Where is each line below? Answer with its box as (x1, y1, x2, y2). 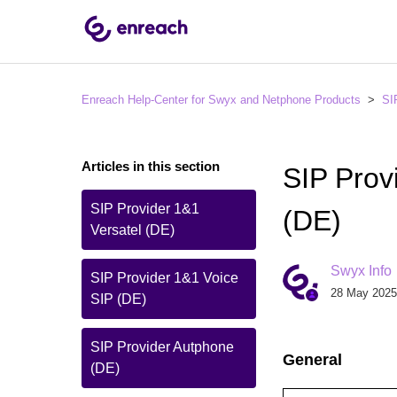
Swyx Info (331, 263, 393, 279)
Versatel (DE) (90, 222, 175, 237)
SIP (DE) (90, 292, 146, 307)
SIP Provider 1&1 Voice (90, 270, 238, 285)
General (283, 351, 343, 370)
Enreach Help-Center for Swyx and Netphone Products (82, 93, 361, 106)
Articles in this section (82, 159, 220, 174)
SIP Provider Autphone (90, 339, 234, 354)
